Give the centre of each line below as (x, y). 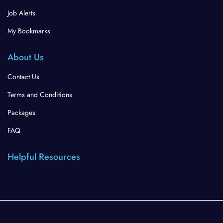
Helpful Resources (44, 157)
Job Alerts (21, 13)
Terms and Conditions (40, 95)
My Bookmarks (29, 31)
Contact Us (23, 77)
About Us (26, 57)
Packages (21, 113)
